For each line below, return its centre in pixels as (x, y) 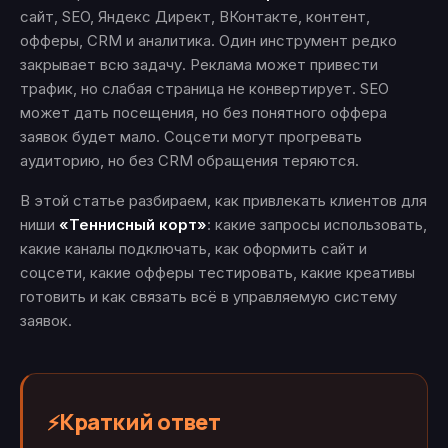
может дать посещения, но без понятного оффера (203, 112)
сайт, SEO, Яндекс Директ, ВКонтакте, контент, (195, 16)
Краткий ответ (140, 422)
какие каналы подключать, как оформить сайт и (193, 248)
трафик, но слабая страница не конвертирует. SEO (204, 88)
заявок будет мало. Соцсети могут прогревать (191, 136)
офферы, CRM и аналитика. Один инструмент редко (208, 40)
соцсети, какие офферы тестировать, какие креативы (217, 272)
